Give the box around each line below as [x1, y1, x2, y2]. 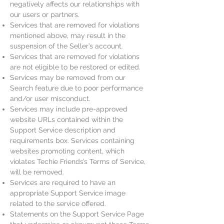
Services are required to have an [10, 178, 115, 186]
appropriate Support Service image [10, 189, 125, 197]
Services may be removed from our [10, 73, 125, 81]
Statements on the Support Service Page [10, 210, 144, 218]
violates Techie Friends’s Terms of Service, [10, 157, 145, 165]
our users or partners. [10, 10, 79, 18]
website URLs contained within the [10, 115, 123, 123]
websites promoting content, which [10, 147, 124, 155]
